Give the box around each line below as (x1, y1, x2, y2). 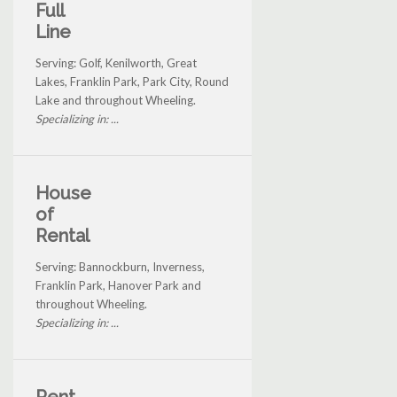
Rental (35, 225, 90, 247)
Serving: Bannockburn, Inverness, (35, 260, 205, 275)
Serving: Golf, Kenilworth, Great (35, 56, 197, 71)
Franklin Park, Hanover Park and (35, 278, 201, 293)
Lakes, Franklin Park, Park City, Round (35, 74, 229, 90)
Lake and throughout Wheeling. (35, 93, 196, 108)
